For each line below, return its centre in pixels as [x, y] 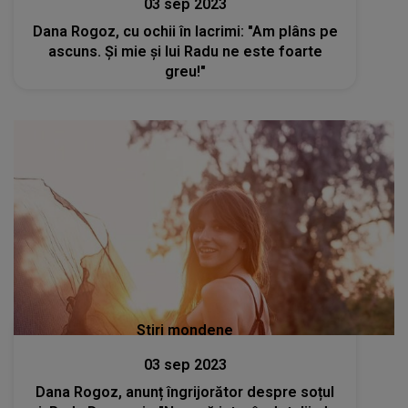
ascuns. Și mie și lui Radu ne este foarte [185, 52]
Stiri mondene [185, 330]
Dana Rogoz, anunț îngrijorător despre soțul [185, 392]
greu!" [185, 72]
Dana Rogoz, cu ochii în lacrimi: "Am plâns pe [185, 32]
